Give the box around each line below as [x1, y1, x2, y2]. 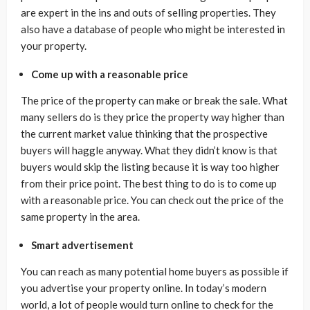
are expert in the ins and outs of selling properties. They [21, 6, 276, 19]
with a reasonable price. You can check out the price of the [21, 193, 284, 206]
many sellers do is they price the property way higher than [21, 110, 284, 123]
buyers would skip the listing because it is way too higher [21, 160, 280, 173]
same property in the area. [21, 210, 140, 223]
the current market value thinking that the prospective [21, 127, 268, 140]
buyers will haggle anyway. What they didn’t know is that [21, 143, 277, 156]
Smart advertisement [31, 238, 134, 251]
